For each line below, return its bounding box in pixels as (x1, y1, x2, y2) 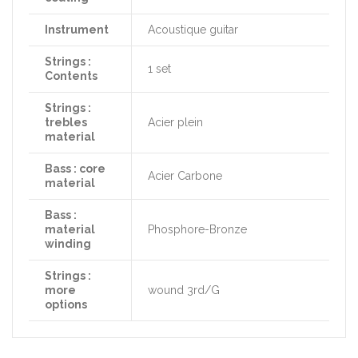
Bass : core (45, 161, 105, 175)
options (45, 297, 87, 311)
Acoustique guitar (148, 22, 238, 36)
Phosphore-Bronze (148, 222, 247, 236)
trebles (45, 115, 87, 129)
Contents (45, 69, 97, 82)
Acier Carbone (148, 169, 222, 182)
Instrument (45, 22, 109, 36)
